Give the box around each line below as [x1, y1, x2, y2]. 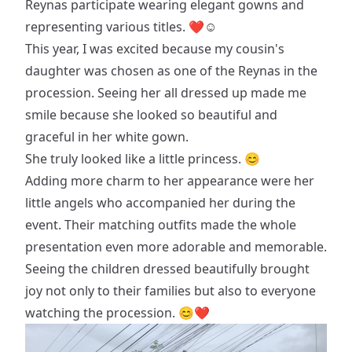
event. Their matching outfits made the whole [25, 216, 296, 233]
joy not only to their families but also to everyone [25, 282, 316, 299]
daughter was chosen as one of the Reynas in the [25, 62, 317, 79]
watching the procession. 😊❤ [25, 304, 210, 321]
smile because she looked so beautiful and [25, 106, 277, 123]
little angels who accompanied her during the [25, 194, 295, 211]
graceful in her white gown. [25, 128, 189, 145]
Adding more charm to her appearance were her [25, 172, 314, 189]
